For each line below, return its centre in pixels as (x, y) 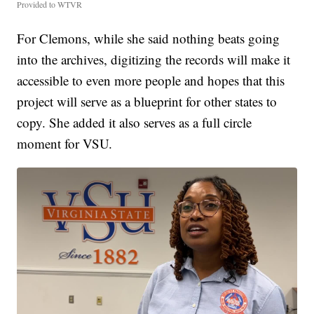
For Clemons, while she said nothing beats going (149, 39)
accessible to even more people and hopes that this (151, 81)
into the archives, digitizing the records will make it (154, 60)
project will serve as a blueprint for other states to (147, 102)
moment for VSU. (65, 144)
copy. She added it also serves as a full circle (135, 123)
